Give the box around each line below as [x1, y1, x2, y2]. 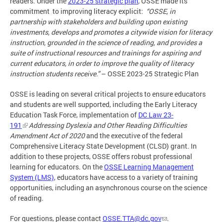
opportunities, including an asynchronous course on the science [10, 182, 207, 192]
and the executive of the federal [85, 130, 183, 140]
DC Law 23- [138, 110, 173, 119]
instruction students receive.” [10, 68, 100, 78]
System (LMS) [10, 172, 54, 182]
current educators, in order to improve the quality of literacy [10, 58, 194, 68]
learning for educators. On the [10, 162, 104, 171]
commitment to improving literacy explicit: [10, 6, 146, 16]
